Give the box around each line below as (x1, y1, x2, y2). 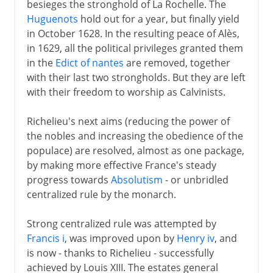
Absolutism (110, 172, 163, 186)
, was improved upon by (64, 231, 177, 245)
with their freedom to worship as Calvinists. (26, 85, 225, 99)
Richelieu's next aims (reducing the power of (26, 114, 230, 128)
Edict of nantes (55, 55, 124, 69)
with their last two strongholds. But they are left (26, 70, 246, 84)
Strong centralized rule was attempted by (26, 216, 216, 230)
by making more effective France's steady (26, 158, 216, 172)
